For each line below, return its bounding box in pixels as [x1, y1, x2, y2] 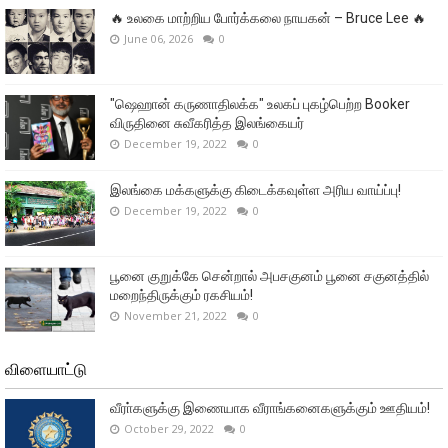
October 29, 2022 [124, 421, 214, 436]
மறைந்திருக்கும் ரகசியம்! [110, 287, 253, 303]
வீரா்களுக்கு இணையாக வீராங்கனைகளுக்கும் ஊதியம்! [110, 400, 430, 416]
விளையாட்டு [5, 360, 87, 379]
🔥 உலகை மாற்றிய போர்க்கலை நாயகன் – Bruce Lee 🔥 [110, 10, 426, 26]
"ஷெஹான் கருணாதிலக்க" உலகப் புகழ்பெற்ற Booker [110, 96, 410, 112]
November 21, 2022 [124, 308, 227, 323]
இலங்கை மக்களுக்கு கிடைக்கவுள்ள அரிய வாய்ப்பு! [110, 182, 401, 198]
